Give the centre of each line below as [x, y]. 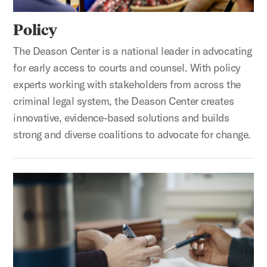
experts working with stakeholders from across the [127, 85]
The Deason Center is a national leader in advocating [133, 51]
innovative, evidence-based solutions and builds [121, 118]
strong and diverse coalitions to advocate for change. [132, 135]
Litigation [34, 181]
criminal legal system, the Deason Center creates [124, 101]
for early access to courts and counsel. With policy [127, 68]
